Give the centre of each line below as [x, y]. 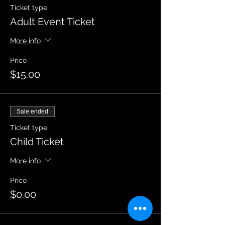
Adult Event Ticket [52, 22]
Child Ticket [37, 142]
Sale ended [32, 111]
